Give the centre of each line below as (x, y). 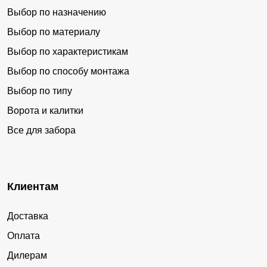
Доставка (28, 216)
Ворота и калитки (45, 110)
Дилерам (27, 255)
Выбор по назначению (57, 12)
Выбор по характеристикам (68, 51)
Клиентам (33, 186)
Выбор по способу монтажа (68, 71)
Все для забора (41, 130)
